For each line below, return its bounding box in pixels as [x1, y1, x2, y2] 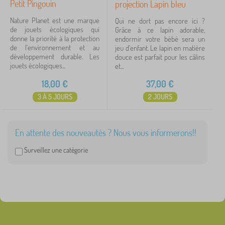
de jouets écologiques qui [10, 25, 99, 34]
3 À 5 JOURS [37, 92, 72, 101]
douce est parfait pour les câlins [115, 52, 205, 62]
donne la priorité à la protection [10, 34, 99, 43]
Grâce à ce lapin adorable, [115, 25, 205, 35]
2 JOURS [148, 92, 172, 101]
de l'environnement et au [10, 43, 99, 52]
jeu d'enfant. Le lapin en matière [115, 43, 205, 53]
